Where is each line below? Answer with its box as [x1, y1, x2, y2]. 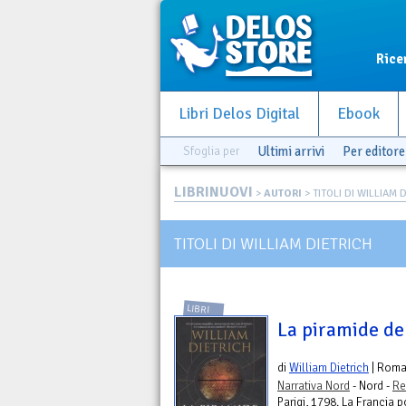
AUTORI [264, 187, 302, 200]
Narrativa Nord [277, 378, 350, 394]
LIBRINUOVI [174, 183, 253, 201]
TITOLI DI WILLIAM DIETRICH [174, 233, 372, 254]
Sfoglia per [183, 143, 239, 159]
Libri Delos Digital [179, 104, 300, 123]
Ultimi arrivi [257, 143, 324, 159]
